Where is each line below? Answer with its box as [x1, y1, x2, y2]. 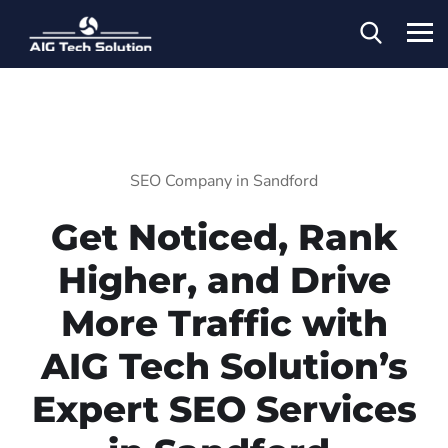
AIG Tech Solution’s [40, 343, 408, 388]
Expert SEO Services [31, 386, 417, 431]
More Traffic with [60, 300, 388, 345]
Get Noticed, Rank [51, 214, 397, 259]
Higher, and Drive [57, 257, 391, 302]
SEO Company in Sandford [130, 169, 318, 192]
